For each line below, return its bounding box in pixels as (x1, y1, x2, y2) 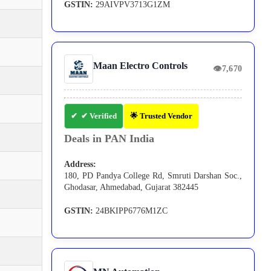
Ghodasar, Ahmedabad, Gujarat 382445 (64, 183, 199, 192)
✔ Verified (81, 111, 117, 121)
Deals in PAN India (64, 132, 155, 145)
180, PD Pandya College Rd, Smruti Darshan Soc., (64, 171, 243, 181)
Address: (64, 160, 97, 169)
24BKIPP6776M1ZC (93, 206, 168, 216)
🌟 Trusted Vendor (130, 111, 193, 121)
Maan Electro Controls (93, 60, 188, 71)
